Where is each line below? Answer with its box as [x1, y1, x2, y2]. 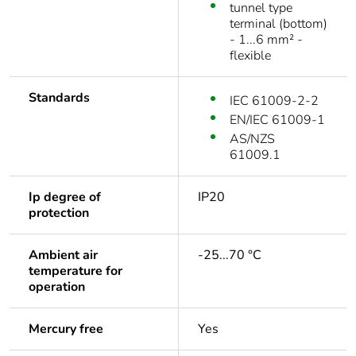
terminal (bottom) [230, 15, 327, 33]
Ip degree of [29, 188, 101, 207]
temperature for [29, 262, 122, 281]
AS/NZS [230, 130, 275, 149]
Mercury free [29, 320, 103, 339]
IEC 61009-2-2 [230, 92, 319, 110]
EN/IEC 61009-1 [230, 111, 325, 130]
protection [29, 204, 89, 222]
